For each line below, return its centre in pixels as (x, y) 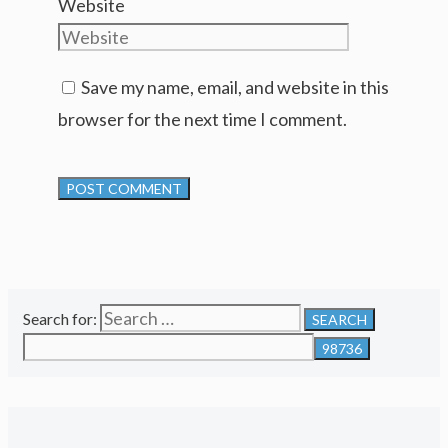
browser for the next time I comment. (202, 118)
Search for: (60, 318)
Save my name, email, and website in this (235, 86)
